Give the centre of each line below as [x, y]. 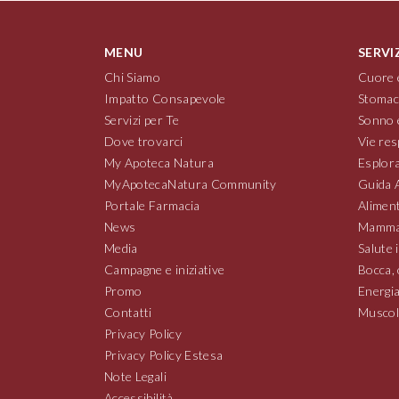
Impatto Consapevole [165, 98]
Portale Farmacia [152, 205]
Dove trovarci [144, 141]
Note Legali [135, 376]
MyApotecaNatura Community [191, 184]
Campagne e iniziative [165, 269]
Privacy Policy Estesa [164, 355]
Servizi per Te [142, 120]
